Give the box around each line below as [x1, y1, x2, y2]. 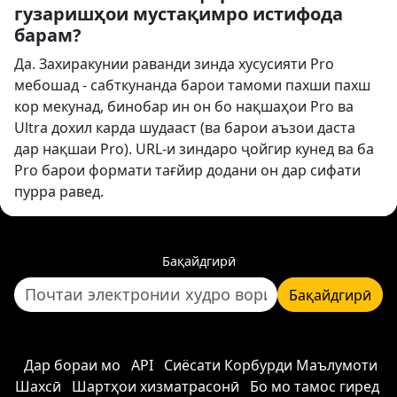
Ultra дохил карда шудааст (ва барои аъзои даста [14, 118, 355, 137]
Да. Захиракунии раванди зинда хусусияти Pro [14, 54, 334, 74]
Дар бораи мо [23, 355, 121, 375]
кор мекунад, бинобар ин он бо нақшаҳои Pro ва [14, 97, 354, 116]
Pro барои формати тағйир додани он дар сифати [14, 160, 361, 180]
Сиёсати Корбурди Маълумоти [163, 355, 378, 375]
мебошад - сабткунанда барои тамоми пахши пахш [14, 75, 370, 95]
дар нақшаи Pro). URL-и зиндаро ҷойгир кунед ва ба [14, 139, 374, 159]
